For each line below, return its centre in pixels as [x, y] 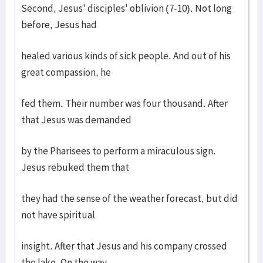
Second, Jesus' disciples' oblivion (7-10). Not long [127, 8]
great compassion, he [66, 72]
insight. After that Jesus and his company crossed [124, 246]
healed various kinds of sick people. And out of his [126, 56]
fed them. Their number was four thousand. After [124, 103]
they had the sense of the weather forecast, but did [129, 198]
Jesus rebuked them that [75, 167]
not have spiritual [58, 215]
